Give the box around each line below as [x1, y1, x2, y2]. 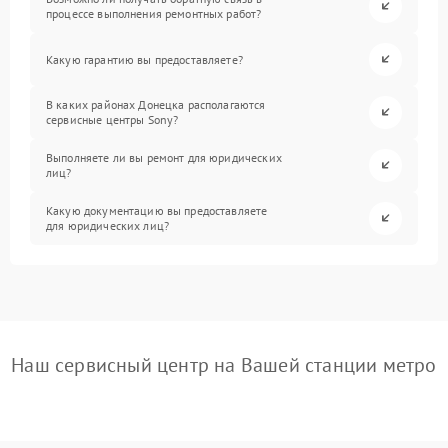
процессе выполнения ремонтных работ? [46, 6, 262, 22]
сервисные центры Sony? [46, 112, 179, 128]
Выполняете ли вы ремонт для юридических [46, 150, 282, 166]
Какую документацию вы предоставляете [46, 203, 268, 219]
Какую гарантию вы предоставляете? [46, 51, 243, 67]
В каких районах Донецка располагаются [46, 97, 266, 113]
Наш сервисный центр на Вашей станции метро [11, 351, 437, 378]
